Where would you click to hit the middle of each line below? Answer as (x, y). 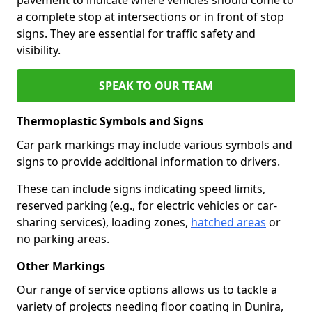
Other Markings (61, 266)
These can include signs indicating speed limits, (141, 188)
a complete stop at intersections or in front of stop (150, 16)
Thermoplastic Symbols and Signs (110, 121)
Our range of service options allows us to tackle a (147, 289)
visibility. (39, 50)
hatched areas (228, 222)
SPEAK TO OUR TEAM (156, 85)
